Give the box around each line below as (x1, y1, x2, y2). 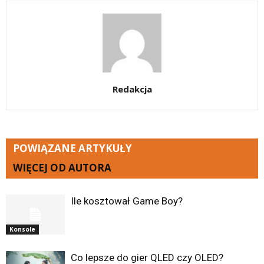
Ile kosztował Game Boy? (71, 194, 183, 207)
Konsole (9, 225, 35, 234)
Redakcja (112, 82, 152, 95)
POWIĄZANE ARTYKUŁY (13, 141, 132, 155)
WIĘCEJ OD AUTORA (13, 160, 111, 174)
